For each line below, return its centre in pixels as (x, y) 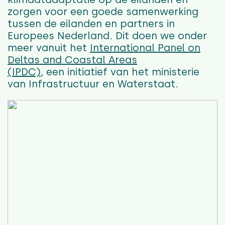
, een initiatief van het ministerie (120, 72)
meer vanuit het (49, 48)
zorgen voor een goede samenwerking (103, 12)
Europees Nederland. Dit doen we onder (107, 36)
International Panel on (145, 48)
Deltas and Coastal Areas (72, 60)
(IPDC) (24, 72)
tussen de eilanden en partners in (91, 24)
